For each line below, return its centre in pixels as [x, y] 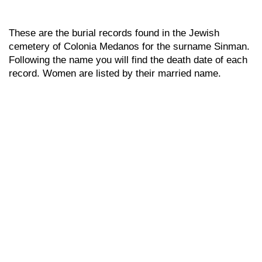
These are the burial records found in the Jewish [114, 33]
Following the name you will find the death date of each [128, 60]
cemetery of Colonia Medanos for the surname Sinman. [129, 46]
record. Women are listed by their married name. [115, 73]
